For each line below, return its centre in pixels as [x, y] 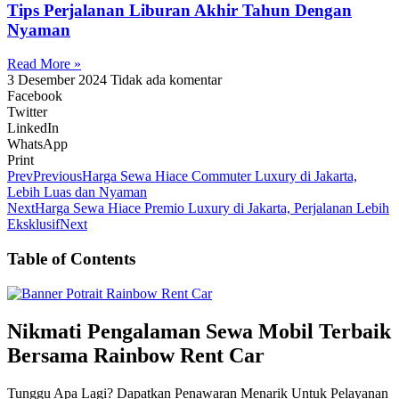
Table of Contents [71, 259]
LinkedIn [33, 128]
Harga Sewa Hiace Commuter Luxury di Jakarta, [220, 176]
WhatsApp [37, 144]
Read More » [44, 64]
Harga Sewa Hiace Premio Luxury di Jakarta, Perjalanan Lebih [212, 208]
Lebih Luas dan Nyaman [77, 192]
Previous [57, 176]
